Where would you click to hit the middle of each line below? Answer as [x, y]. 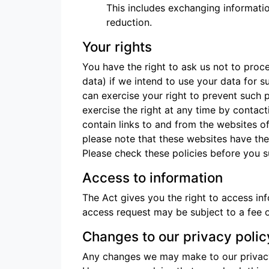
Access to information [153, 177]
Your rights [117, 47]
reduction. [129, 22]
